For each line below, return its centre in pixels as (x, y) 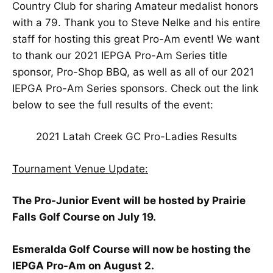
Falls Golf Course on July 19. (84, 217)
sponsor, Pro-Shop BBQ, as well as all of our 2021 (133, 72)
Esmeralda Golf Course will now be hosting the (131, 249)
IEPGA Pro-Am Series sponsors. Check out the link (135, 88)
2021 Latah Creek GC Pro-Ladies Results (136, 136)
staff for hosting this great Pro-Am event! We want (136, 39)
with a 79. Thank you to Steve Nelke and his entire (136, 22)
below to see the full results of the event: (113, 105)
